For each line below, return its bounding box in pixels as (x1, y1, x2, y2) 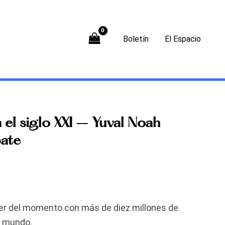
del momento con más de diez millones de (7, 202, 178, 213)
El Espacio (165, 34, 201, 44)
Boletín (123, 34, 149, 44)
